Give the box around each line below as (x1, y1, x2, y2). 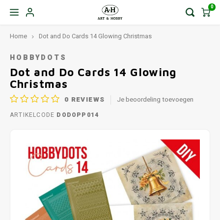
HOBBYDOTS (10, 53, 67, 63)
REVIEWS (69, 94, 105, 105)
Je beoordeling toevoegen (117, 94, 194, 105)
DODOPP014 (55, 110, 99, 119)
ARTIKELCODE (10, 110, 55, 119)
